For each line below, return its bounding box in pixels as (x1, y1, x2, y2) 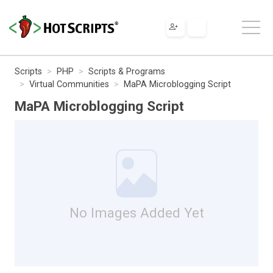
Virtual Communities (29, 79, 109, 90)
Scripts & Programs (88, 66, 165, 77)
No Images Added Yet (69, 204, 204, 221)
